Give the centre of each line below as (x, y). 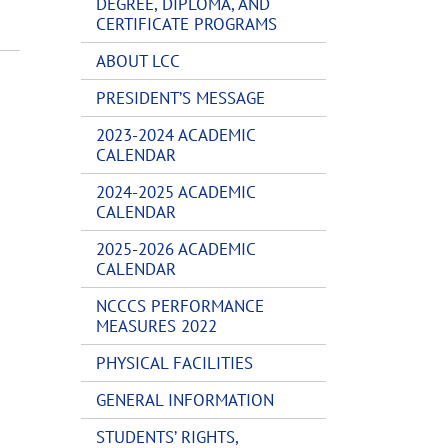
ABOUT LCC (138, 61)
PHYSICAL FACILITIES (174, 363)
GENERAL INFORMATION (185, 400)
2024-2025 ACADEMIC (175, 192)
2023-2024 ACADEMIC (175, 135)
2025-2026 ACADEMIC (175, 249)
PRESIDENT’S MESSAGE (180, 98)
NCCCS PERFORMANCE (180, 306)
